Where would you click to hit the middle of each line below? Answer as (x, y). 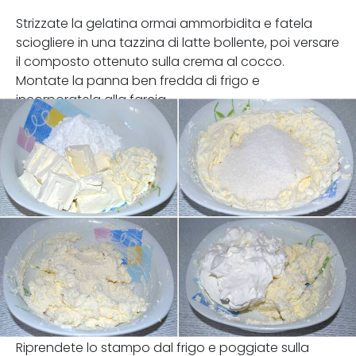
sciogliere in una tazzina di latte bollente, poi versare (178, 43)
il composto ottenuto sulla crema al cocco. (150, 62)
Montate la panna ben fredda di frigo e (138, 81)
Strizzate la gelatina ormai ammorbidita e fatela (164, 23)
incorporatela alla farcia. (92, 100)
